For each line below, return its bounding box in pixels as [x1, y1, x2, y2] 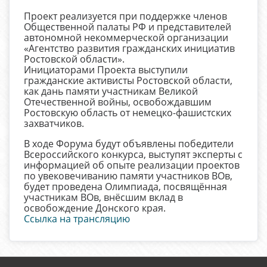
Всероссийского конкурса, [24, 148, 148, 162]
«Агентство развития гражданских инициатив [24, 42, 235, 55]
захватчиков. [24, 117, 84, 131]
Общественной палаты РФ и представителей [24, 20, 231, 34]
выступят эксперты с [148, 148, 243, 162]
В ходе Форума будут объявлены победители [24, 137, 234, 151]
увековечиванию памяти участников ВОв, [38, 169, 232, 183]
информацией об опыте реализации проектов [24, 159, 240, 172]
